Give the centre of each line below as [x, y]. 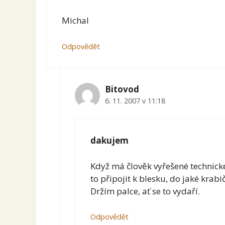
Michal [75, 21]
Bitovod [122, 89]
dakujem [109, 141]
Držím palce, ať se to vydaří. [145, 191]
